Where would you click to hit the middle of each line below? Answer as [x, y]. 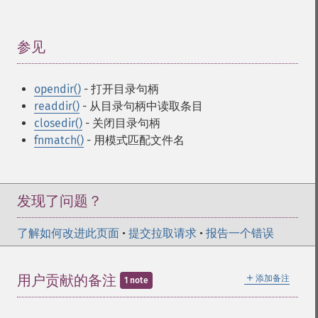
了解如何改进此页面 [68, 233]
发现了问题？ [60, 201]
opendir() [57, 89]
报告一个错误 [240, 233]
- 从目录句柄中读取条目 [141, 106]
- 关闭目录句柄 [121, 123]
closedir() [58, 123]
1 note [136, 280]
